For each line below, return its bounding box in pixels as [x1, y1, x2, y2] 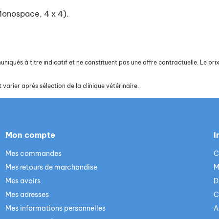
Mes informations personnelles [5, 204, 106, 213]
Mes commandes [5, 149, 62, 158]
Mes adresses [5, 190, 49, 199]
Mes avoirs [5, 176, 41, 185]
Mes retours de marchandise [5, 163, 97, 172]
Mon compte [5, 130, 55, 140]
